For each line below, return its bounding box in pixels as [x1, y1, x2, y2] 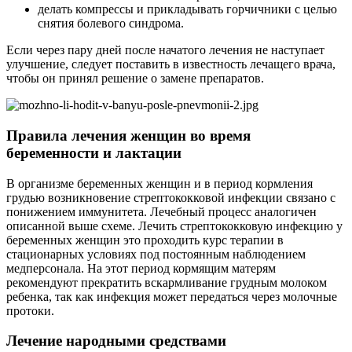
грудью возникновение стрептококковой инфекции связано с [6, 190, 335, 204]
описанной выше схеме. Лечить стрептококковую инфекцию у [6, 218, 343, 233]
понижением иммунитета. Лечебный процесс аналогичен [6, 204, 317, 218]
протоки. [6, 303, 54, 317]
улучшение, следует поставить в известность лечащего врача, [6, 57, 335, 71]
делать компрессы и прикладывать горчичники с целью [38, 2, 337, 16]
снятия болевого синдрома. [38, 16, 184, 31]
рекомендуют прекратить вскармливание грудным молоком [6, 275, 327, 289]
